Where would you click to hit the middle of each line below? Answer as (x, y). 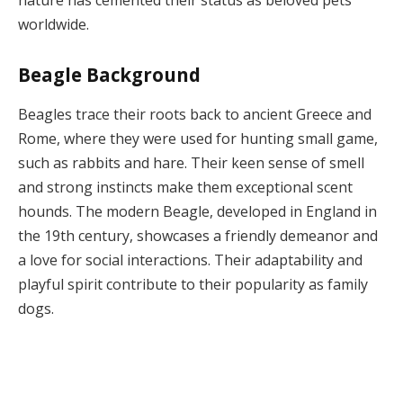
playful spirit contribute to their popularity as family (193, 284)
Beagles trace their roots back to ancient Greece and (195, 114)
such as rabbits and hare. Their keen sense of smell (191, 162)
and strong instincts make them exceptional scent (185, 187)
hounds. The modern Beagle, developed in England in (197, 211)
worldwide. (54, 24)
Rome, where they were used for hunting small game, (198, 138)
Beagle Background (109, 75)
